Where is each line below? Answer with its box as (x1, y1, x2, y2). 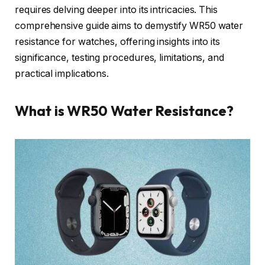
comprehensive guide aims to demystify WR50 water (15, 20, 244, 32)
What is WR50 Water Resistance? (15, 102, 234, 120)
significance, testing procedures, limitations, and (15, 52, 225, 64)
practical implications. (15, 68, 109, 80)
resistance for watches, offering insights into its (15, 36, 221, 48)
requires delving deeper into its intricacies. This (15, 4, 218, 16)
